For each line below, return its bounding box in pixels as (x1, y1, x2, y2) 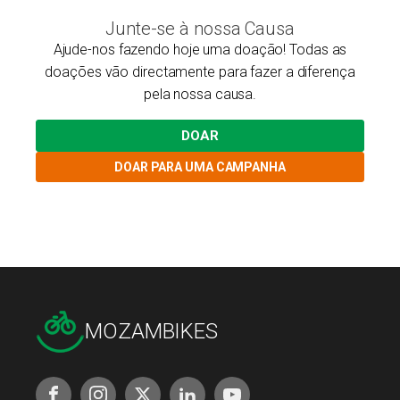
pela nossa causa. (143, 86, 257, 103)
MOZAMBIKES (85, 319, 218, 344)
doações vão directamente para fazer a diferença (45, 63, 355, 80)
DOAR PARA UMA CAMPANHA (114, 160, 286, 174)
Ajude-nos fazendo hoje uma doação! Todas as (53, 41, 347, 58)
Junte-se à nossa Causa (105, 18, 295, 39)
